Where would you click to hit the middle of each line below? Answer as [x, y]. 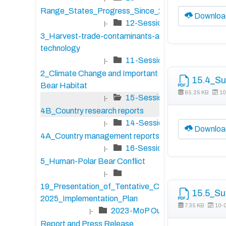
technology [60, 48]
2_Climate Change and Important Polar [109, 73]
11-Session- [148, 61]
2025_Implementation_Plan [89, 199]
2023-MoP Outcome [148, 211]
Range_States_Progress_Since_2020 [108, 11]
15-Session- [148, 98]
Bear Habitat [64, 86]
